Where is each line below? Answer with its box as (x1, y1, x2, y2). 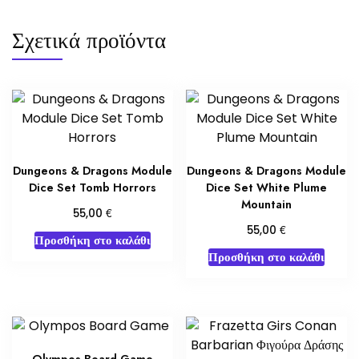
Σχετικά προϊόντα (12, 24, 166, 56)
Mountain (241, 196, 292, 212)
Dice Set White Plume (206, 179, 328, 196)
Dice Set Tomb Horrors (28, 179, 156, 196)
